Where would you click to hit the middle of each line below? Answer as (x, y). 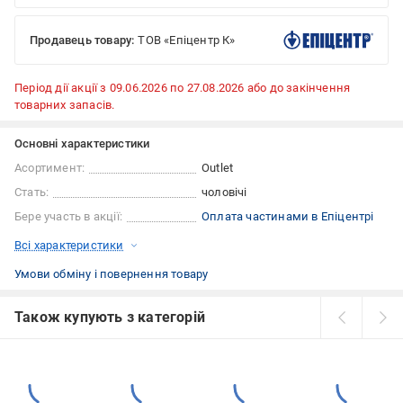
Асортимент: (50, 168)
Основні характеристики (82, 144)
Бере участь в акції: (68, 217)
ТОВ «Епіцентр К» (187, 40)
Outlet (218, 168)
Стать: (32, 193)
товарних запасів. (65, 105)
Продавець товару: (82, 40)
